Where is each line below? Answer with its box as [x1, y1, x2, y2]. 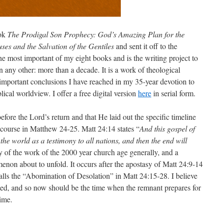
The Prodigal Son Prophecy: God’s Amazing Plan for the [7, 29, 185, 39]
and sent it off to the [114, 41, 177, 51]
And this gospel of [139, 123, 195, 134]
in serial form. [151, 88, 195, 98]
